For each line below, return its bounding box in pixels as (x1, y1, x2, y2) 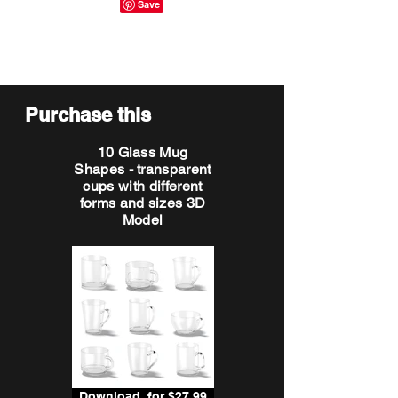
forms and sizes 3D (79, 195, 206, 211)
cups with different (83, 178, 203, 195)
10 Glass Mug (97, 144, 188, 161)
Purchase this (25, 103, 151, 126)
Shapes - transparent (74, 161, 211, 178)
